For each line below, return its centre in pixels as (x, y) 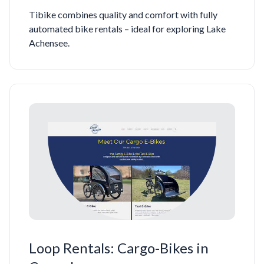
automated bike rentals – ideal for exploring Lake (127, 28)
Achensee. (49, 42)
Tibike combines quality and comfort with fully (123, 14)
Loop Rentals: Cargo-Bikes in (119, 248)
